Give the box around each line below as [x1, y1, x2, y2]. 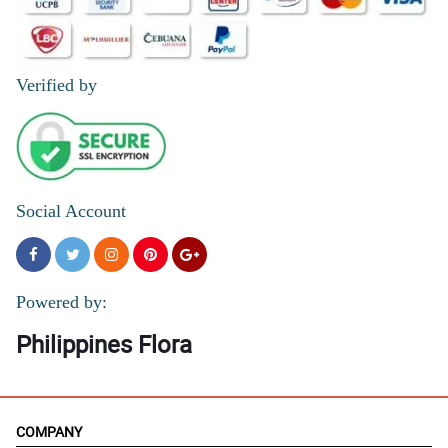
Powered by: [16, 292, 107, 313]
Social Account [16, 201, 126, 222]
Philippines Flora [16, 328, 192, 361]
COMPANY [16, 422, 82, 442]
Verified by [16, 75, 97, 96]
